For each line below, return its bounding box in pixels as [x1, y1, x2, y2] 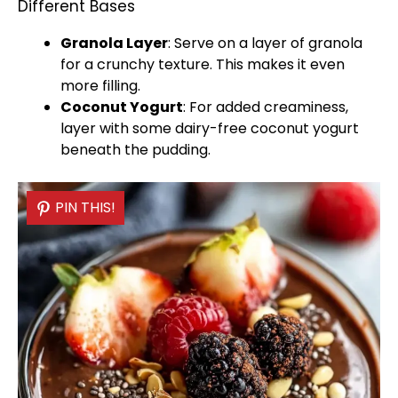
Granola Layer [60, 33, 168, 53]
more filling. [60, 76, 140, 96]
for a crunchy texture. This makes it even [60, 54, 345, 75]
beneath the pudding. [60, 139, 211, 160]
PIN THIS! [55, 197, 115, 218]
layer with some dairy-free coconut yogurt [60, 118, 359, 139]
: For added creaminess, [183, 97, 348, 117]
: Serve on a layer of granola [168, 33, 362, 53]
